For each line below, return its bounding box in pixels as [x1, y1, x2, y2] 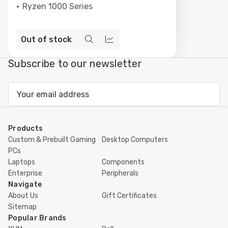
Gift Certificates [102, 191, 157, 201]
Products [8, 124, 43, 133]
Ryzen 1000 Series [22, 2, 93, 12]
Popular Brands [8, 214, 67, 223]
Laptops [8, 158, 35, 167]
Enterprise [8, 169, 42, 178]
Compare [109, 40, 144, 50]
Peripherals [102, 169, 138, 178]
